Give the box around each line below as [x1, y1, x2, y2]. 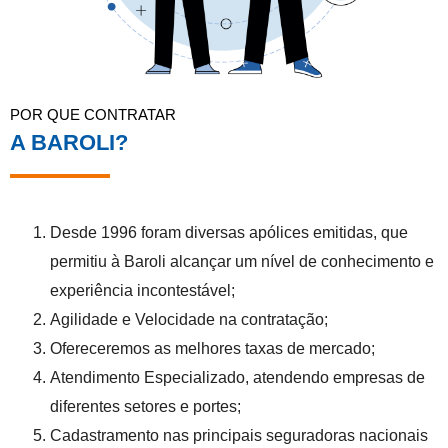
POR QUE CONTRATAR [10, 106, 176, 124]
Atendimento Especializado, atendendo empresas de [50, 369, 425, 387]
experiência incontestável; [50, 282, 235, 300]
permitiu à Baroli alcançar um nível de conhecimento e [50, 253, 434, 271]
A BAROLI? [10, 130, 128, 156]
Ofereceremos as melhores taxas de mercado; [50, 340, 375, 358]
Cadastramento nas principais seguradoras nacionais [50, 427, 428, 445]
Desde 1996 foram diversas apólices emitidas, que [50, 224, 408, 242]
